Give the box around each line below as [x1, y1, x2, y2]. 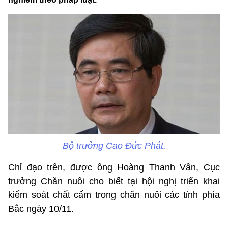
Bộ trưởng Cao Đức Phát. [62, 140, 166, 151]
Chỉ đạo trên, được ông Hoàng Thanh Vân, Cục [8, 162, 220, 173]
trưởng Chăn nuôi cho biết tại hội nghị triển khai [8, 176, 220, 187]
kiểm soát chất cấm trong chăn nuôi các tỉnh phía [8, 190, 220, 201]
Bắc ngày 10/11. [8, 204, 74, 214]
